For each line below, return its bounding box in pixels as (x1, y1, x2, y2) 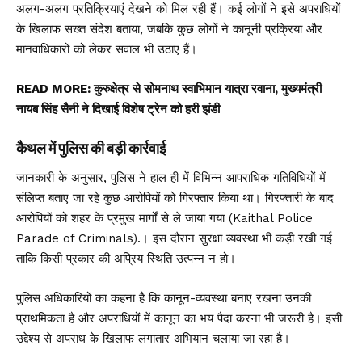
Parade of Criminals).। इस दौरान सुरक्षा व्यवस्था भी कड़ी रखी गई (16, 230, 332, 246)
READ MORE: (16, 81, 94, 96)
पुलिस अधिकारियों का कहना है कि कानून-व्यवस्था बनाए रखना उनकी (16, 290, 311, 305)
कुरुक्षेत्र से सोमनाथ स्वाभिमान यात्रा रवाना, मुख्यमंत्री (94, 81, 322, 96)
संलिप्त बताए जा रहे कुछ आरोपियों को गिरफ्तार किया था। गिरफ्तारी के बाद (16, 190, 334, 205)
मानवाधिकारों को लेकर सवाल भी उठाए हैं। (16, 41, 197, 57)
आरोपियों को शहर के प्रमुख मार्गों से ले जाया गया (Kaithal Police (16, 210, 313, 225)
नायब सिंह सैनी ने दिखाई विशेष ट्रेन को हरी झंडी (16, 101, 220, 116)
